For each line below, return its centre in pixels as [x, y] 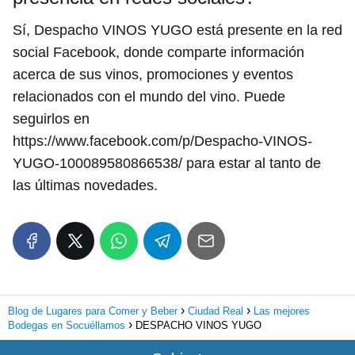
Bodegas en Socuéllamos [67, 325]
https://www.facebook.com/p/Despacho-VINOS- [162, 141]
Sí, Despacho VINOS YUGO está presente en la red [177, 30]
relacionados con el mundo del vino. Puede [149, 96]
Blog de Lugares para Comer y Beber [93, 311]
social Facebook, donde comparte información [158, 52]
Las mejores [282, 311]
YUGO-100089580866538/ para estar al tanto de [167, 163]
